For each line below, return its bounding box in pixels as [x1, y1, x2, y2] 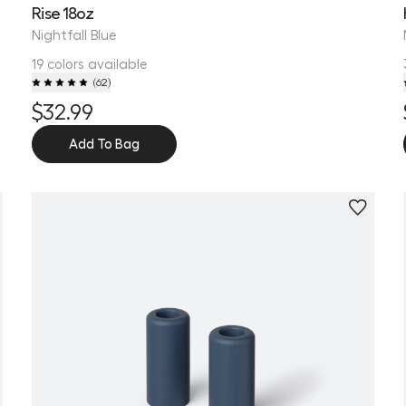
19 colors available [32, 54, 149, 72]
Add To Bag [69, 134, 140, 151]
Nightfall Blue [32, 25, 118, 43]
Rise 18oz [32, 2, 94, 22]
